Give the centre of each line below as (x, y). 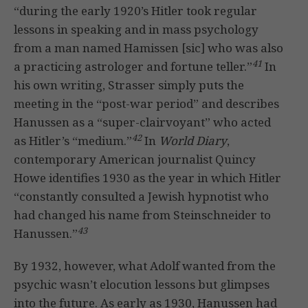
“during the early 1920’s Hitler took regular (135, 11)
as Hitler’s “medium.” (73, 141)
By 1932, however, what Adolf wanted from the (145, 266)
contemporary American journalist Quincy (135, 159)
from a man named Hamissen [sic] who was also (148, 48)
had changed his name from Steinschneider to (142, 215)
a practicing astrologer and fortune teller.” (133, 67)
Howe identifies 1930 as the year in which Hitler (147, 178)
